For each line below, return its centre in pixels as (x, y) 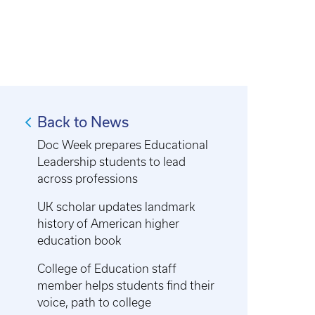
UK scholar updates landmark (116, 207)
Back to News (83, 122)
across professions (88, 179)
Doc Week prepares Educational (123, 145)
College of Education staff (107, 269)
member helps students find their (126, 285)
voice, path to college (95, 302)
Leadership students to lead (112, 162)
